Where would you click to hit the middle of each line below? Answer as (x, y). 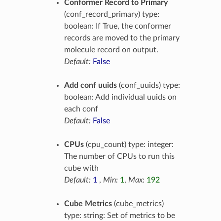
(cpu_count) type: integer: (129, 144)
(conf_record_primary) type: (111, 14)
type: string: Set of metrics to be (119, 215)
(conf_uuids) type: (148, 85)
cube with (81, 168)
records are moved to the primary (122, 38)
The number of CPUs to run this (119, 156)
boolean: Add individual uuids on (120, 97)
